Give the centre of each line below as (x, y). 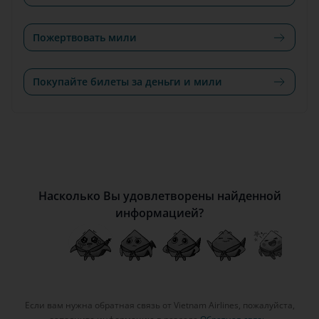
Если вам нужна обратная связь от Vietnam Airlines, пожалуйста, (159, 305)
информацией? (159, 213)
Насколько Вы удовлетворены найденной (159, 195)
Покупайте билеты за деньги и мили (127, 81)
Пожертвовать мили (85, 37)
